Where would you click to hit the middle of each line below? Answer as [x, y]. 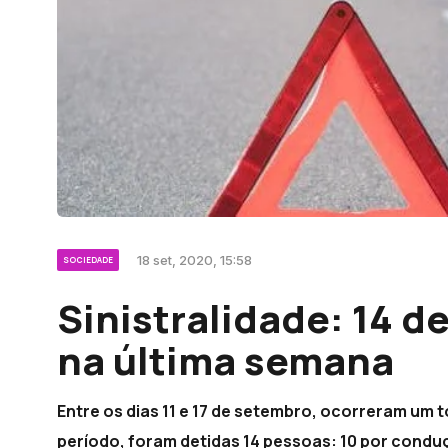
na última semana [225, 360]
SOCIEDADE [88, 260]
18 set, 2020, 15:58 [194, 260]
